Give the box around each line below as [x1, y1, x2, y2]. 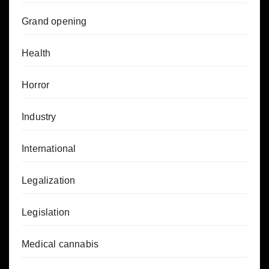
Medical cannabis [22, 239, 99, 250]
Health [22, 48, 51, 59]
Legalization [22, 175, 76, 186]
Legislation [22, 207, 70, 218]
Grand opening [22, 16, 87, 27]
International [22, 144, 76, 154]
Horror [22, 80, 50, 91]
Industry [22, 112, 56, 122]
